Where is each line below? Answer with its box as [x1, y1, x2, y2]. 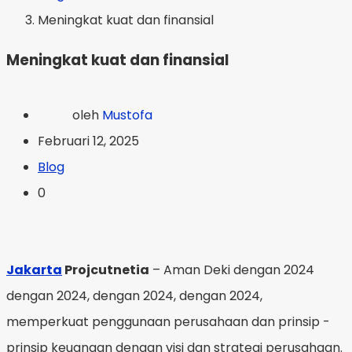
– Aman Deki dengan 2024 [149, 260, 314, 279]
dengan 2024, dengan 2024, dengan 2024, [6, 286, 262, 305]
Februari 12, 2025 [38, 131, 139, 150]
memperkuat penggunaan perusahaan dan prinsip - [6, 312, 330, 331]
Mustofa [102, 105, 152, 124]
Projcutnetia [62, 260, 149, 279]
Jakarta [6, 260, 62, 279]
